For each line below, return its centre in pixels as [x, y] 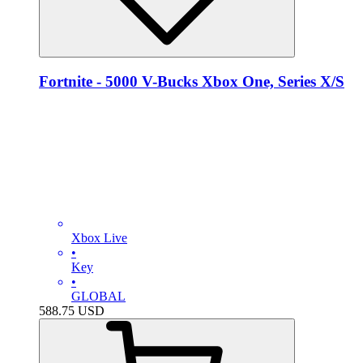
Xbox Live [99, 237]
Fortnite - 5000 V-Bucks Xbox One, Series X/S [192, 81]
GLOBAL [98, 296]
